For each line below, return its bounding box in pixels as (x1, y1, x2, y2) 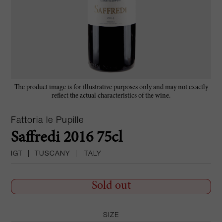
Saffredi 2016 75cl (11, 130, 123, 146)
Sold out (91, 180, 131, 192)
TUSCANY (35, 150, 71, 158)
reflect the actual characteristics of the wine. (52, 92, 170, 100)
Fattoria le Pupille (11, 116, 84, 125)
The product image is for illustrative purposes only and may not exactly (14, 84, 208, 91)
